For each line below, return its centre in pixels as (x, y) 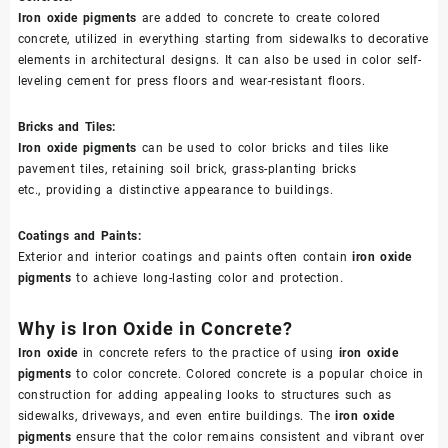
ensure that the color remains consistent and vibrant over (250, 437)
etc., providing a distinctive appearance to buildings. (175, 190)
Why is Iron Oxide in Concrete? (155, 329)
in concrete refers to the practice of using (210, 353)
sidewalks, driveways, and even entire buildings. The (176, 416)
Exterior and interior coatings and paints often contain (185, 257)
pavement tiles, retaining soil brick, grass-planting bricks (187, 169)
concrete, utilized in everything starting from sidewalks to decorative (223, 39)
